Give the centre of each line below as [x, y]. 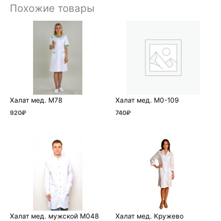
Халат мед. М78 [36, 100]
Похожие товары [52, 8]
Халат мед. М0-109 [147, 100]
